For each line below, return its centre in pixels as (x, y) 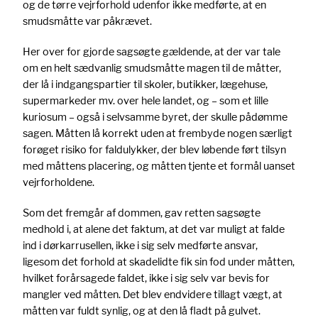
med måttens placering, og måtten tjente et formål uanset (159, 166)
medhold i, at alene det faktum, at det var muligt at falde (154, 229)
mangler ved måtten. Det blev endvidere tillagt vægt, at (153, 295)
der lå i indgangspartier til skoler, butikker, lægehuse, (145, 84)
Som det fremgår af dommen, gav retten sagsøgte (142, 213)
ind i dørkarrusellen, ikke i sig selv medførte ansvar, (140, 246)
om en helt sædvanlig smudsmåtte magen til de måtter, (152, 68)
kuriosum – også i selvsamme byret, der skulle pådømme (155, 117)
